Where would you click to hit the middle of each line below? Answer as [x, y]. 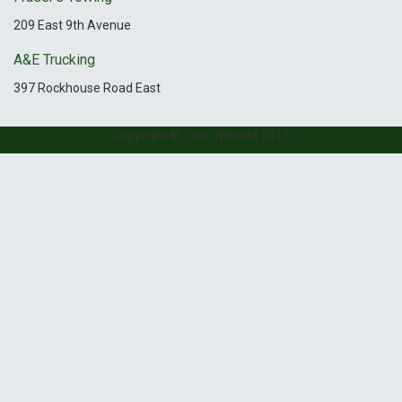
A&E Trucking [54, 59]
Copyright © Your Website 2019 [201, 135]
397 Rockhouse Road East [87, 87]
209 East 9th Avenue [72, 26]
